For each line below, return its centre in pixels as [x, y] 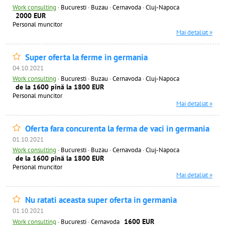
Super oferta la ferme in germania [86, 57]
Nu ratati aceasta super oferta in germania [101, 200]
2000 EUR [31, 16]
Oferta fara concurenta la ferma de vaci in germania [117, 129]
